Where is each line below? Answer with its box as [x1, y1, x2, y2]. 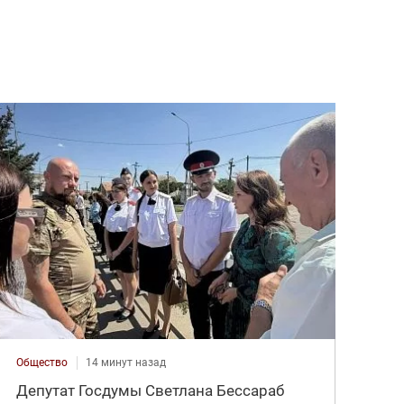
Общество [16, 355, 69, 369]
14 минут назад [86, 355, 167, 369]
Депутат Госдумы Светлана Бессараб [16, 381, 285, 399]
